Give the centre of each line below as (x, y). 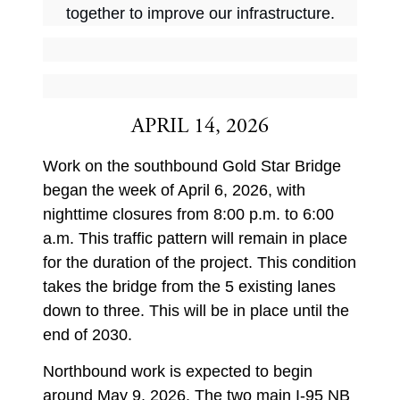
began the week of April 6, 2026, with (174, 191)
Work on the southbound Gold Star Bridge (192, 167)
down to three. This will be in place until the (196, 311)
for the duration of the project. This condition (200, 263)
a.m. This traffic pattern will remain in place (195, 239)
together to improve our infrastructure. (200, 13)
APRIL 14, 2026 (200, 126)
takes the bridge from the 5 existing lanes (189, 287)
